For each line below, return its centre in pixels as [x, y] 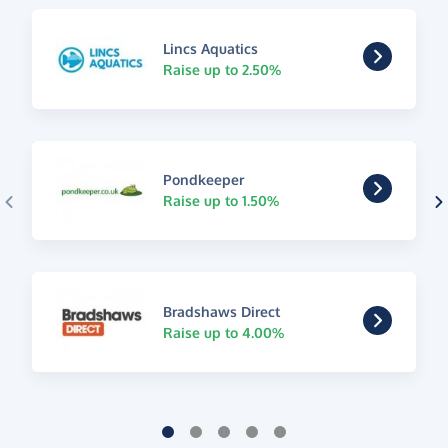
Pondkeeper [203, 180]
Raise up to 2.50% [221, 69]
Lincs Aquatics [210, 48]
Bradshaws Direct [221, 312]
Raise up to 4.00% [223, 333]
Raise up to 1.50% [220, 201]
